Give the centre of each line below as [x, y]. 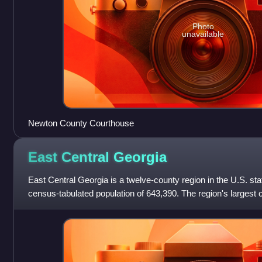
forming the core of [63, 206]
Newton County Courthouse [81, 123]
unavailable [203, 34]
